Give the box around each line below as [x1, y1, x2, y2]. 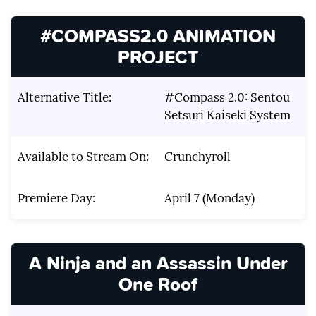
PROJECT [118, 43, 198, 71]
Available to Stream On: [17, 149, 149, 165]
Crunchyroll [164, 149, 231, 165]
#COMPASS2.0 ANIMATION [40, 22, 276, 50]
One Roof [119, 270, 197, 298]
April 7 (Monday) [164, 190, 255, 207]
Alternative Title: [17, 90, 111, 106]
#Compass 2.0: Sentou [164, 90, 290, 106]
